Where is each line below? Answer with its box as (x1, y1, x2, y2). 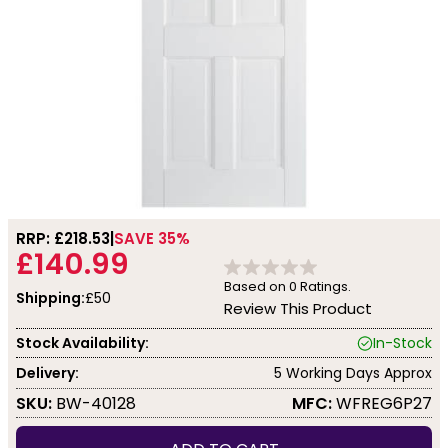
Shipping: (16, 288, 85, 308)
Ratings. (297, 277, 351, 296)
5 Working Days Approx (274, 362, 432, 383)
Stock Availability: (16, 332, 149, 353)
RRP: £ (16, 228, 64, 249)
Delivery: (16, 362, 79, 383)
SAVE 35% (114, 228, 190, 249)
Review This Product (224, 298, 372, 319)
